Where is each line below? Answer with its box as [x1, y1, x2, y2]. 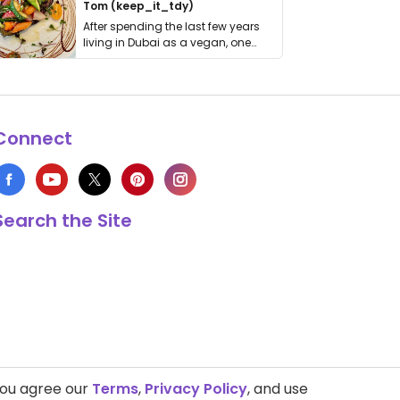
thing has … [83, 51, 145, 66]
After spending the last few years [83, 19, 261, 34]
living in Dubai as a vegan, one [83, 35, 252, 50]
